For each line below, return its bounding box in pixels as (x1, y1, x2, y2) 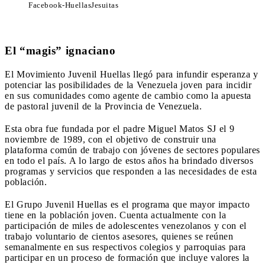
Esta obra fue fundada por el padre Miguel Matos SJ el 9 (5, 123, 234, 134)
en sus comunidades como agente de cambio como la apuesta (5, 90, 251, 101)
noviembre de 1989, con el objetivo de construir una (5, 134, 216, 144)
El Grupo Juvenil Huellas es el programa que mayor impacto (5, 199, 250, 209)
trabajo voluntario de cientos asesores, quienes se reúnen (5, 231, 233, 241)
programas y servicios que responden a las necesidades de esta (5, 166, 257, 176)
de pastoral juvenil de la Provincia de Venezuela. (5, 101, 208, 111)
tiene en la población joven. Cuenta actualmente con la (5, 209, 226, 220)
